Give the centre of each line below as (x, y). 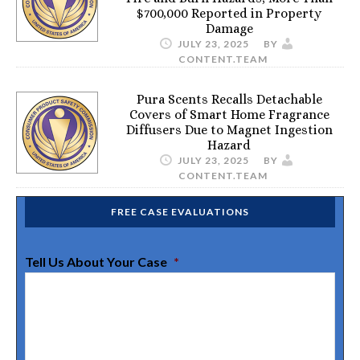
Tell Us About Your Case (96, 261)
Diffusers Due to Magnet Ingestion (229, 129)
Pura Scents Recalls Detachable (229, 99)
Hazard (229, 145)
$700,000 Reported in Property (229, 13)
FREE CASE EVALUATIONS (180, 211)
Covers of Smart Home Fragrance (229, 114)
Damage (229, 28)
